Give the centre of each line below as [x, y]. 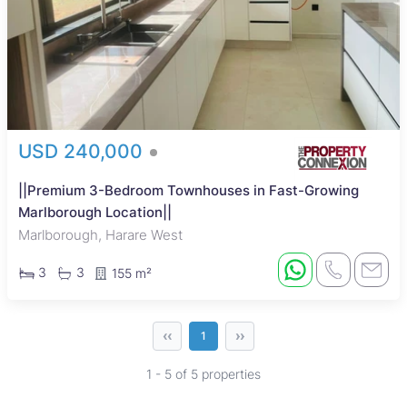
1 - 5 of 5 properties [203, 374]
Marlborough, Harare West [100, 235]
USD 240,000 [83, 151]
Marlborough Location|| [95, 212]
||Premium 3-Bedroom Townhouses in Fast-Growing [189, 190]
